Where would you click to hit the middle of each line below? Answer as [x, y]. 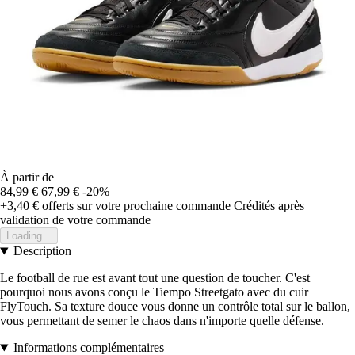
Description [42, 251]
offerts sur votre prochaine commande [135, 206]
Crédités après [269, 206]
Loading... [29, 236]
